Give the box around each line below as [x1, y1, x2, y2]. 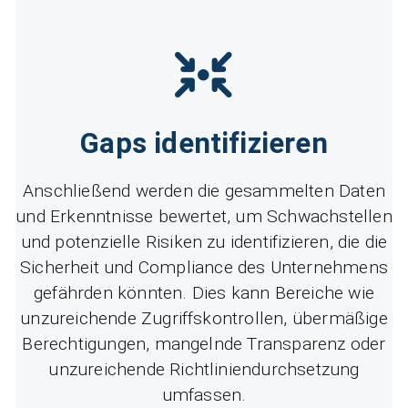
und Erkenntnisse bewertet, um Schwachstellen [15, 206, 393, 228]
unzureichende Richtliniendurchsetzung [48, 359, 360, 381]
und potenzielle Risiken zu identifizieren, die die [20, 231, 388, 253]
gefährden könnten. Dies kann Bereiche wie [34, 282, 374, 304]
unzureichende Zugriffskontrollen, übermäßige [20, 308, 388, 330]
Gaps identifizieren [80, 127, 328, 161]
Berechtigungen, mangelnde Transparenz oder [22, 333, 386, 355]
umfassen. [161, 384, 247, 406]
